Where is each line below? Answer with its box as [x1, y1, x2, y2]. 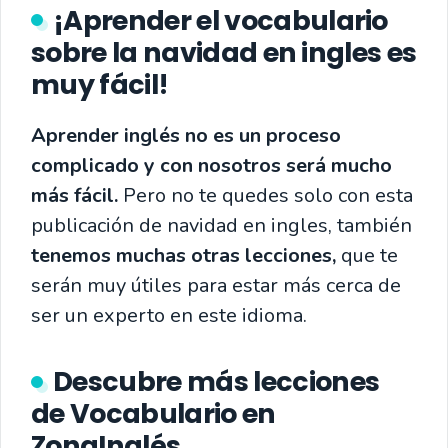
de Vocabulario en [31, 394, 276, 432]
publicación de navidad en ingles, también [31, 211, 412, 239]
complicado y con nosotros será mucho [31, 151, 392, 179]
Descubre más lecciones [53, 362, 380, 400]
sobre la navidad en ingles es [31, 33, 417, 71]
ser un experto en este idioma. [31, 301, 307, 329]
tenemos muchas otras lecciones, [31, 241, 336, 269]
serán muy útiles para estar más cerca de [31, 271, 401, 299]
